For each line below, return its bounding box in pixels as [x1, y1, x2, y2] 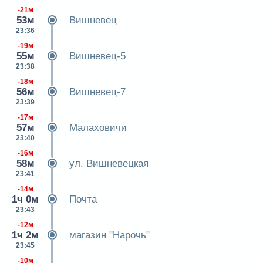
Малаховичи [69, 122, 127, 134]
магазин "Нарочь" [69, 230, 150, 241]
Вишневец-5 [69, 50, 126, 62]
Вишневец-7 [69, 86, 126, 98]
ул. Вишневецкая [69, 158, 149, 170]
